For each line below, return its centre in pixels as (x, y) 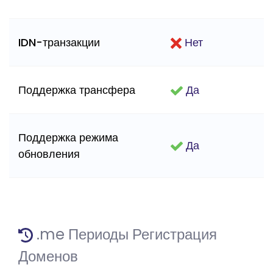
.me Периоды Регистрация (125, 234)
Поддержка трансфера (77, 90)
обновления (49, 154)
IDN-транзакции (59, 42)
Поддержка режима (68, 137)
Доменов (48, 256)
